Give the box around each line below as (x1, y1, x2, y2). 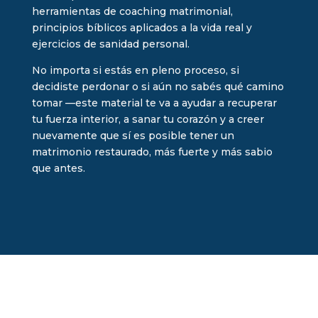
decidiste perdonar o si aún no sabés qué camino (31, 79, 284, 93)
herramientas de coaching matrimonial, (31, 4, 233, 18)
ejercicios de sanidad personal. (31, 37, 190, 50)
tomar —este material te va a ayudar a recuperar (31, 96, 277, 109)
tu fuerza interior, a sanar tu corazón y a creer (31, 112, 264, 126)
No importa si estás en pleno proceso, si (31, 63, 239, 77)
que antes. (31, 161, 85, 175)
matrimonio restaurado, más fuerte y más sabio (31, 145, 273, 158)
